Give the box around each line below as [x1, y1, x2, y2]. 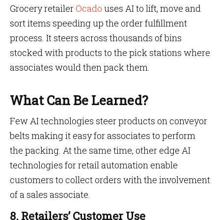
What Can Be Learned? [10, 92, 148, 109]
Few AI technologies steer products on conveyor [10, 115, 207, 127]
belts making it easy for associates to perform [10, 130, 195, 141]
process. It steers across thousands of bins [10, 32, 182, 44]
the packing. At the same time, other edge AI [10, 144, 191, 156]
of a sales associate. [10, 189, 90, 200]
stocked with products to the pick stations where [10, 47, 210, 58]
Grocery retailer [10, 2, 76, 14]
